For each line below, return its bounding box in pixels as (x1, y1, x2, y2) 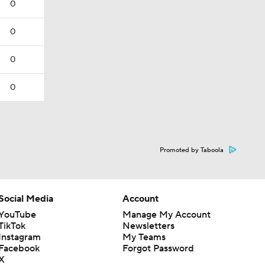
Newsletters (122, 220, 174, 232)
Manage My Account (122, 209, 211, 221)
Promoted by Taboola (160, 146, 224, 154)
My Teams (122, 231, 166, 243)
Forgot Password (122, 243, 194, 254)
